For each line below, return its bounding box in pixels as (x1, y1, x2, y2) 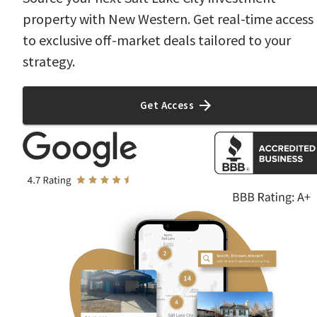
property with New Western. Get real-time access (23, 10, 313, 28)
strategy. (23, 52, 75, 71)
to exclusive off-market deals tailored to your (23, 31, 291, 50)
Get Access (139, 98, 195, 113)
